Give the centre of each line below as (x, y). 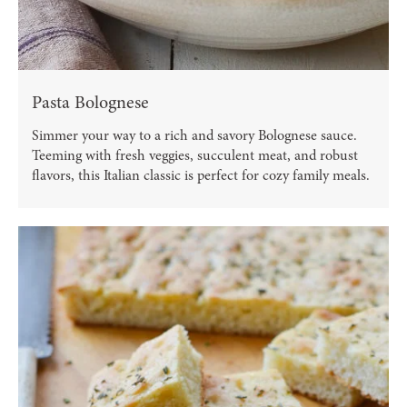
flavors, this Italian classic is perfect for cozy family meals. (201, 176)
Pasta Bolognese (90, 103)
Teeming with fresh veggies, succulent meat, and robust (195, 156)
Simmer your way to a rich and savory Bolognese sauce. (194, 136)
